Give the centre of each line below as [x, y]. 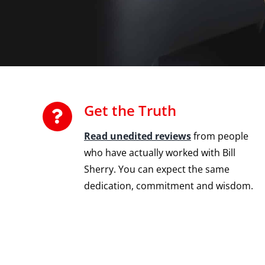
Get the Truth [130, 110]
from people [219, 136]
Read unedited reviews [137, 136]
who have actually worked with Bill [159, 153]
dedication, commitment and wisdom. [168, 186]
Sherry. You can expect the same [156, 169]
